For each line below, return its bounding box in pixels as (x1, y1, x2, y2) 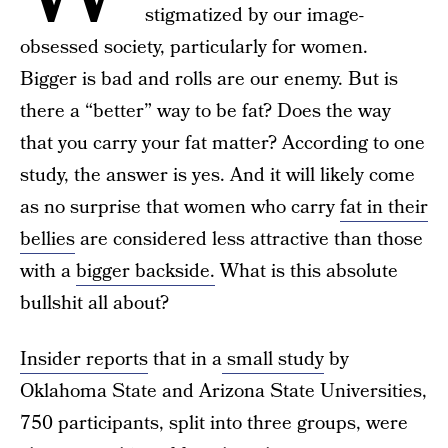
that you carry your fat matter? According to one (20, 130, 425, 157)
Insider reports (20, 346, 148, 373)
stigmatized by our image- (145, 2, 364, 29)
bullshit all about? (20, 290, 169, 317)
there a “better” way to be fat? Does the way (20, 98, 391, 125)
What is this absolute (215, 258, 398, 285)
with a (20, 258, 76, 285)
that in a (148, 346, 222, 373)
